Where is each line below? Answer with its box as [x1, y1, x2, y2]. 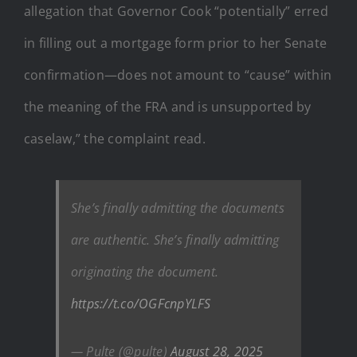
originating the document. [71, 262, 218, 280]
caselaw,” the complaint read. [24, 129, 206, 147]
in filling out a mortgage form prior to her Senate [24, 33, 327, 52]
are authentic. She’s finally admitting [71, 230, 280, 249]
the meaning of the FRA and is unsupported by [24, 97, 312, 116]
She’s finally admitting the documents [71, 198, 284, 217]
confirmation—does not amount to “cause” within [24, 65, 332, 84]
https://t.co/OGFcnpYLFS [71, 294, 211, 312]
